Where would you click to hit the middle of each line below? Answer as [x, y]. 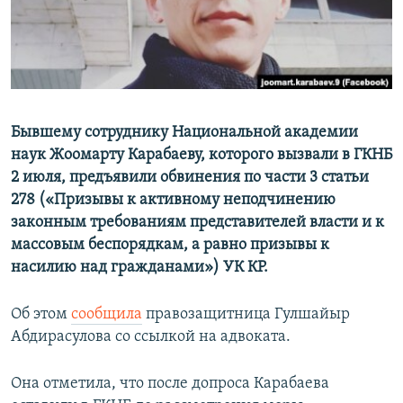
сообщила [107, 315]
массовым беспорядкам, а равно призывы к [170, 246]
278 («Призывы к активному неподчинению [173, 201]
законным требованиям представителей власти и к [197, 223]
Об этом [41, 315]
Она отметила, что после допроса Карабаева [170, 384]
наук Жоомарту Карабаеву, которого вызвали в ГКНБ [201, 156]
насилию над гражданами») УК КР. [139, 268]
